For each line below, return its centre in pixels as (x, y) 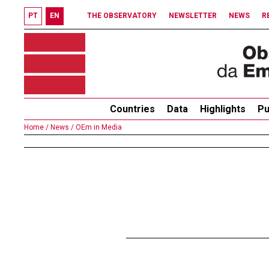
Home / (36, 127)
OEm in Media (98, 127)
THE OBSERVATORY (122, 16)
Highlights (223, 109)
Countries (132, 109)
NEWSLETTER (193, 16)
